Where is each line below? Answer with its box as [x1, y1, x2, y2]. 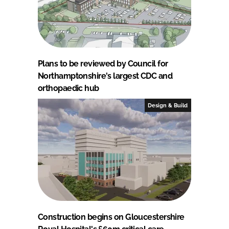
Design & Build [148, 102, 188, 108]
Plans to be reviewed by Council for [38, 58, 168, 68]
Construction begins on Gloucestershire [38, 212, 185, 222]
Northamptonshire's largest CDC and [38, 71, 172, 81]
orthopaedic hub [38, 83, 99, 93]
